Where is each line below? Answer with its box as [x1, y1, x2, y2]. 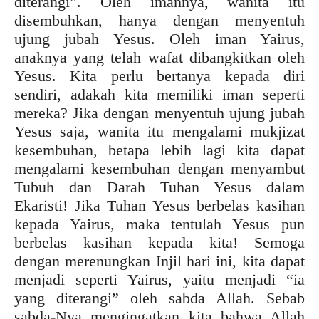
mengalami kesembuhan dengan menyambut [14, 159, 305, 177]
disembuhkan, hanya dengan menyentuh [14, 11, 305, 29]
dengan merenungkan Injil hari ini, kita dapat [14, 251, 305, 270]
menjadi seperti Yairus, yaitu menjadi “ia [14, 270, 305, 288]
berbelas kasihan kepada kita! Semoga [14, 233, 305, 251]
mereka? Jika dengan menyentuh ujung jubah [14, 103, 305, 122]
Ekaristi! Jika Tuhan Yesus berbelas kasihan [14, 196, 305, 214]
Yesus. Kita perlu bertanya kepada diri [14, 66, 305, 85]
